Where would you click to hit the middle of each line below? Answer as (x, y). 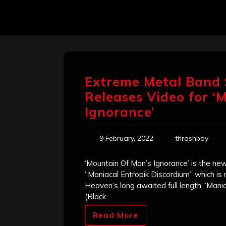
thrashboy (192, 138)
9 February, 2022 (126, 138)
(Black (95, 197)
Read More (116, 215)
